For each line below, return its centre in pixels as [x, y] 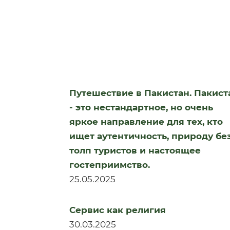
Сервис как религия [118, 210]
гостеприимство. [110, 165]
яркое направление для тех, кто [146, 122]
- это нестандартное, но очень [141, 107]
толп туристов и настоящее [135, 150]
